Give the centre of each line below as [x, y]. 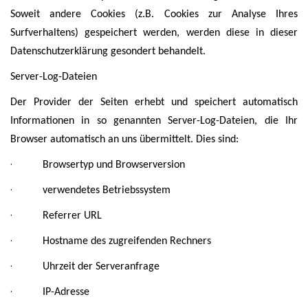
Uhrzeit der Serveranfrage [101, 267]
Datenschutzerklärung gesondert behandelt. [108, 52]
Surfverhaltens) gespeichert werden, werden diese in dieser [154, 33]
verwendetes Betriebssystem [107, 190]
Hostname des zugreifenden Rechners [127, 241]
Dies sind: [217, 140]
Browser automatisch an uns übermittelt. [103, 140]
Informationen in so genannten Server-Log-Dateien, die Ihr [154, 121]
